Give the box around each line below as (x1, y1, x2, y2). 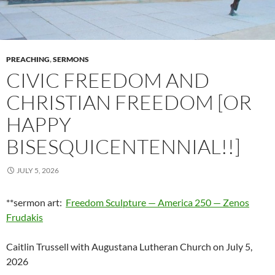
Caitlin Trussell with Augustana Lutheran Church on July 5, (6, 241, 252, 253)
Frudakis (6, 211, 43, 223)
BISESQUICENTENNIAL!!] (6, 134, 241, 160)
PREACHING (6, 55, 50, 64)
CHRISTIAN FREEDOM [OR (6, 90, 252, 115)
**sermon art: (6, 196, 66, 209)
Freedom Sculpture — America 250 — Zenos (66, 196, 249, 209)
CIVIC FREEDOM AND (6, 68, 209, 93)
